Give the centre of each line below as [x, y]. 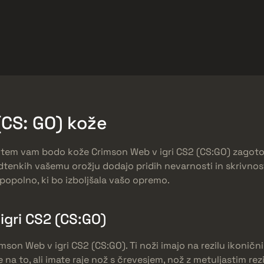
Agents [225, 60]
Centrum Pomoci [166, 22]
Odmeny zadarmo [75, 22]
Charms [161, 60]
